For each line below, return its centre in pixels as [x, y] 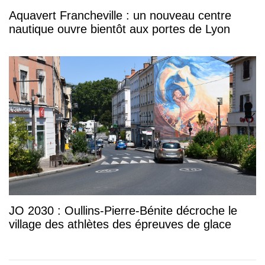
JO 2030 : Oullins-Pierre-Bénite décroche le [123, 211]
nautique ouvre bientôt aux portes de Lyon [119, 29]
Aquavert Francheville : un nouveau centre [120, 16]
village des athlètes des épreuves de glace [120, 224]
